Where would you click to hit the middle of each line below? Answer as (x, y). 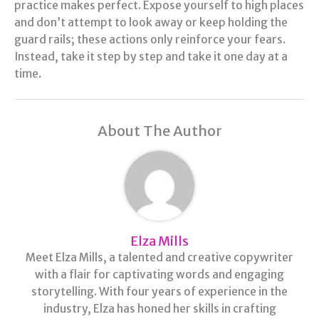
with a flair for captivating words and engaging (159, 274)
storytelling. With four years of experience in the (159, 291)
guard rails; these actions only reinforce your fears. (150, 39)
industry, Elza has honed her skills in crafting (159, 308)
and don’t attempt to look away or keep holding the (151, 22)
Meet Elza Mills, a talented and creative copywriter (159, 257)
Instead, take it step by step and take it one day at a (151, 56)
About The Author (159, 130)
